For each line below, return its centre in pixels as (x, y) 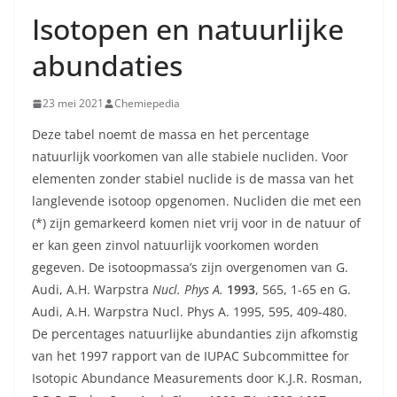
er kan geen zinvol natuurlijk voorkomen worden (175, 245)
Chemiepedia (147, 103)
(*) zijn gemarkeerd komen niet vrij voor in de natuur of (196, 223)
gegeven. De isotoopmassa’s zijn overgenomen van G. (190, 267)
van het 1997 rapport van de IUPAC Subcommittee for (191, 356)
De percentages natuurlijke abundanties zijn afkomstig (195, 334)
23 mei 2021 (73, 103)
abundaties (107, 65)
